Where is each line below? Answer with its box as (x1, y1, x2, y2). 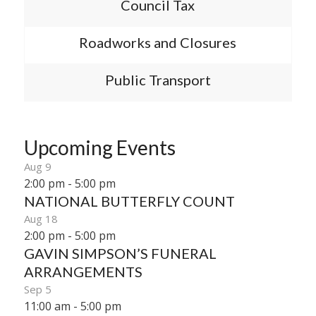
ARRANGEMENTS (23, 262, 142, 280)
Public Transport (104, 71, 211, 88)
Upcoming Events (23, 135, 176, 159)
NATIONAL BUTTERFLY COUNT (23, 192, 235, 209)
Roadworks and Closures (79, 33, 237, 51)
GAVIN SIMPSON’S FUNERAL (23, 244, 217, 262)
